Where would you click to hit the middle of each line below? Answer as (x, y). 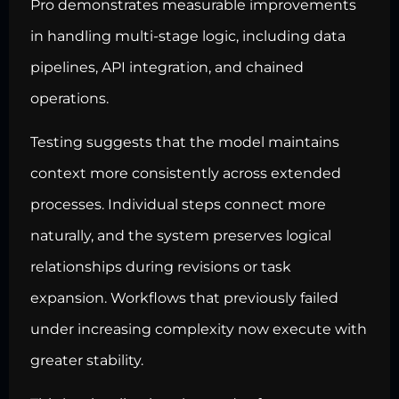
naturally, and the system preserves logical (181, 235)
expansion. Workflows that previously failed (184, 297)
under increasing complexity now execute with (199, 329)
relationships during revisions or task (161, 266)
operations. (69, 98)
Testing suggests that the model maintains (185, 142)
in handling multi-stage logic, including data (188, 36)
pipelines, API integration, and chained (167, 67)
